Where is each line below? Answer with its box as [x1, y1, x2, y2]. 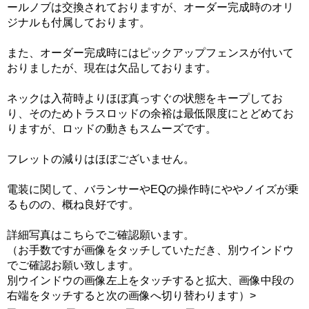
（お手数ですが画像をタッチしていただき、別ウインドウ [7, 244, 294, 257]
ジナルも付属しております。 [7, 17, 150, 29]
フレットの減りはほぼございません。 [7, 153, 195, 166]
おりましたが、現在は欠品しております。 [7, 62, 217, 74]
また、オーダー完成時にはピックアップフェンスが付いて [7, 47, 294, 59]
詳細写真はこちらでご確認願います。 [7, 229, 195, 241]
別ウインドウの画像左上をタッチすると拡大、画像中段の [7, 275, 294, 287]
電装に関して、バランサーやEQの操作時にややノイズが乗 [7, 183, 299, 196]
